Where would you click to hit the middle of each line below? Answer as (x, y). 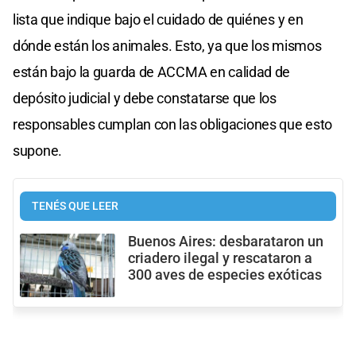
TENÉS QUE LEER (75, 206)
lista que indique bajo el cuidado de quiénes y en (158, 19)
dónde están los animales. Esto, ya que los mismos (167, 45)
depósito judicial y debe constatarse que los (145, 98)
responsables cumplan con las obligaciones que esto (173, 124)
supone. (37, 150)
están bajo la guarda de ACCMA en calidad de (152, 72)
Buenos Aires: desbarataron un (226, 241)
